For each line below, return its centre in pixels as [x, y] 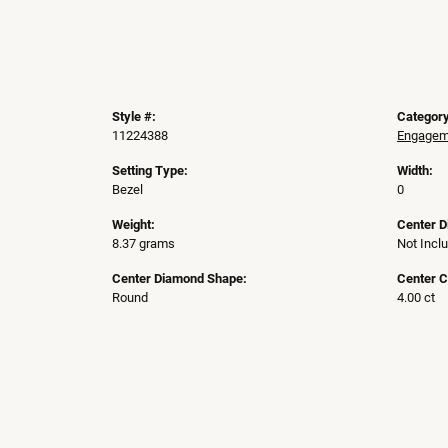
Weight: [133, 224]
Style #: [134, 116]
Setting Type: [150, 170]
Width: [415, 170]
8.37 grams [143, 243]
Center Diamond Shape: [179, 278]
